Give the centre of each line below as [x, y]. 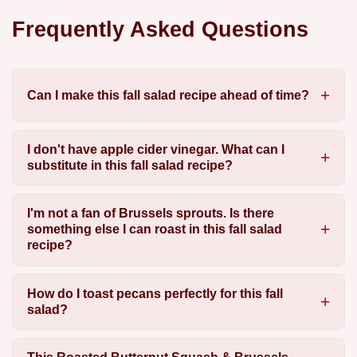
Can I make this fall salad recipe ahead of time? [168, 95]
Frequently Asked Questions [160, 29]
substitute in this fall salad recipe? [129, 166]
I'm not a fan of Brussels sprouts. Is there [150, 214]
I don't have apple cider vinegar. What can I [155, 150]
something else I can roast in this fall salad [154, 229]
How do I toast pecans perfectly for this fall [155, 293]
